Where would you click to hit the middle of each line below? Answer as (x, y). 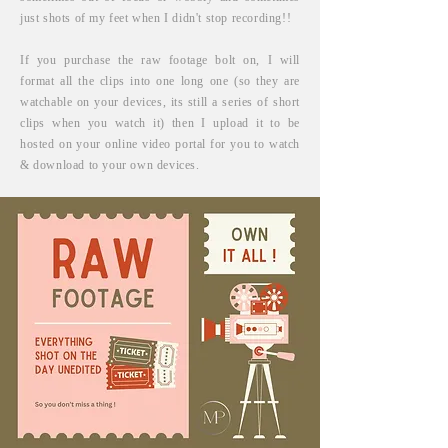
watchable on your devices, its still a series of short (160, 102)
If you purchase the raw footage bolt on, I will (160, 60)
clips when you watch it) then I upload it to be (160, 123)
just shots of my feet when (92, 18)
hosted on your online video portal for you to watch (160, 144)
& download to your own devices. (110, 165)
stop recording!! (247, 18)
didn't (187, 18)
